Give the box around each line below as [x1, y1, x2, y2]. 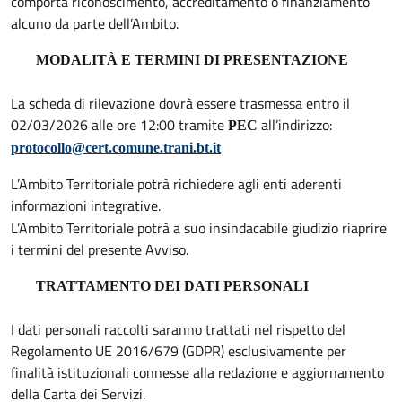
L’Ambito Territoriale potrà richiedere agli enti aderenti [11, 172, 342, 195]
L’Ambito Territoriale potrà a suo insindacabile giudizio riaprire [11, 216, 387, 239]
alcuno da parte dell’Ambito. [11, 12, 179, 34]
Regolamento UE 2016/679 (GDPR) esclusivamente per [11, 339, 346, 362]
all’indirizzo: [258, 113, 332, 135]
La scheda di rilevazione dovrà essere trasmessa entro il [11, 92, 350, 114]
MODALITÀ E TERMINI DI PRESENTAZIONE [36, 51, 348, 67]
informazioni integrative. [11, 194, 161, 216]
